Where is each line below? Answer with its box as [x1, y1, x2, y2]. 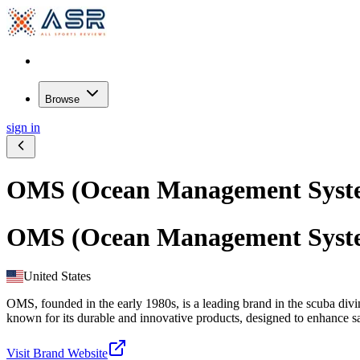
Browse [45, 93, 83, 105]
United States [23, 269, 92, 284]
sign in [6, 121, 40, 134]
